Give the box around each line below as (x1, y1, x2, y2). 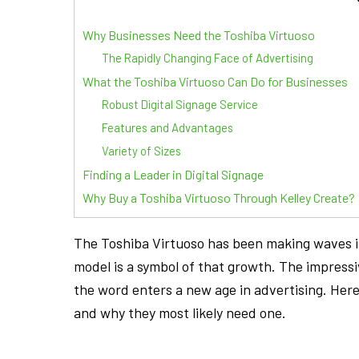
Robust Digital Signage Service (101, 96, 258, 111)
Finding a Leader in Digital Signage (83, 166, 264, 182)
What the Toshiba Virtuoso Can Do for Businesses (83, 73, 348, 89)
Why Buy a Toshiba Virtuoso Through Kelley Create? (83, 189, 355, 205)
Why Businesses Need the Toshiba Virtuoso (83, 26, 315, 42)
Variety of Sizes (101, 143, 181, 158)
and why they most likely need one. (74, 303, 286, 321)
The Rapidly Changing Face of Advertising (101, 50, 313, 65)
